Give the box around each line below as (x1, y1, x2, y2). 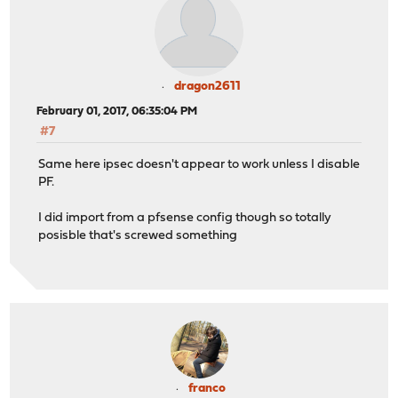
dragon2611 (173, 80, 241, 94)
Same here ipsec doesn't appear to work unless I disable (38, 157, 361, 171)
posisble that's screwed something (38, 228, 238, 243)
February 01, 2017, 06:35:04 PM (36, 106, 198, 118)
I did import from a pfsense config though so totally (38, 211, 332, 225)
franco (188, 382, 226, 396)
